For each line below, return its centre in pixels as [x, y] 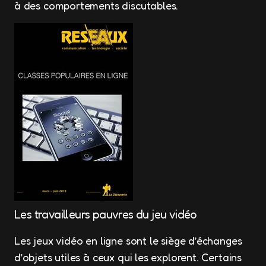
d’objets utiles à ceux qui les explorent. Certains [128, 257]
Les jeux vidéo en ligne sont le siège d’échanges [128, 241]
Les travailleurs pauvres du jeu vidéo [105, 215]
